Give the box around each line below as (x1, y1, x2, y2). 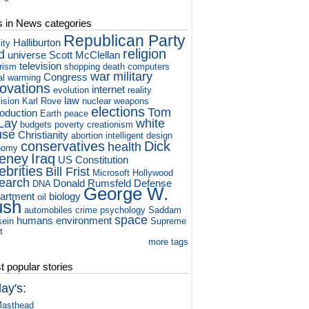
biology (49, 190, 81, 203)
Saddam (148, 205, 182, 216)
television (19, 60, 62, 72)
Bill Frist (46, 165, 90, 179)
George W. (83, 184, 169, 204)
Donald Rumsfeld (53, 177, 132, 190)
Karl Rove (22, 96, 62, 107)
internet (92, 83, 126, 96)
